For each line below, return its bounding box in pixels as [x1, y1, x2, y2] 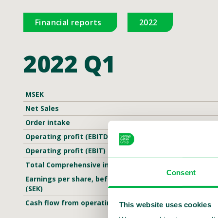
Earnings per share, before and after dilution [25, 174, 183, 183]
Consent [166, 168, 196, 177]
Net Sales [25, 104, 59, 113]
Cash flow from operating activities [25, 198, 151, 207]
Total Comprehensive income [25, 160, 128, 169]
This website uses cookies [119, 200, 211, 209]
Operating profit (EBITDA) [25, 132, 115, 141]
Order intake [25, 118, 70, 127]
